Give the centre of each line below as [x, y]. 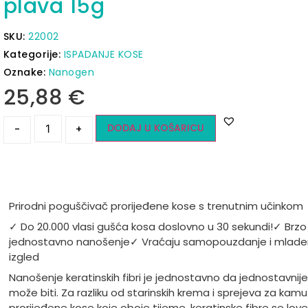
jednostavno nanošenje [69, 241]
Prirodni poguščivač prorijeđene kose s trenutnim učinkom [156, 206]
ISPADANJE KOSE [103, 55]
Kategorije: [33, 55]
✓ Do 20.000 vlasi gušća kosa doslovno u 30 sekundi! [141, 226]
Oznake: [26, 73]
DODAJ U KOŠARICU [155, 128]
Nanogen [71, 73]
